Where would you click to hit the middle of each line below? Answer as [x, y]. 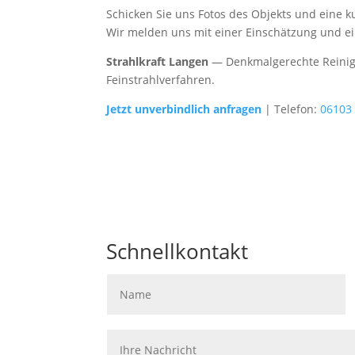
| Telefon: [291, 109]
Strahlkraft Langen [158, 61]
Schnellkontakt [177, 251]
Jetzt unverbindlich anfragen [184, 109]
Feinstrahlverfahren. [161, 80]
